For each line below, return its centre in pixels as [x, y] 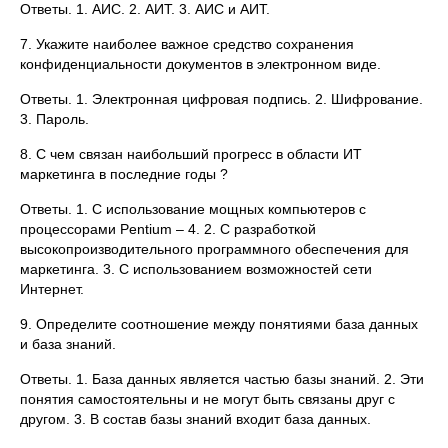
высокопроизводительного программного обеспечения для [214, 249]
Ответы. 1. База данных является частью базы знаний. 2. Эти [222, 379]
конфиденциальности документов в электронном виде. [200, 64]
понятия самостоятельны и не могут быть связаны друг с [207, 399]
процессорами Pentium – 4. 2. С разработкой [168, 229]
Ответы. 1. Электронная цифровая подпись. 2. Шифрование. [221, 99]
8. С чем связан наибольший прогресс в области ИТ [191, 154]
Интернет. [52, 289]
